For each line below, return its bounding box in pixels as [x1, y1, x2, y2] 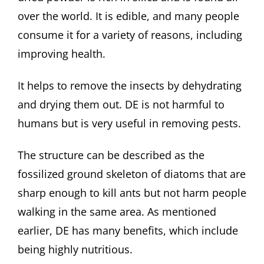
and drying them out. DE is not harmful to [18, 97, 225, 111]
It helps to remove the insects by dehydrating [18, 78, 242, 93]
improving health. [18, 47, 105, 61]
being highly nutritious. [18, 242, 133, 256]
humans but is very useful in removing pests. [18, 115, 241, 130]
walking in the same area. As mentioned [18, 204, 216, 219]
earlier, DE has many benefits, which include [18, 223, 238, 237]
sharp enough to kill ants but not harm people [18, 185, 246, 200]
